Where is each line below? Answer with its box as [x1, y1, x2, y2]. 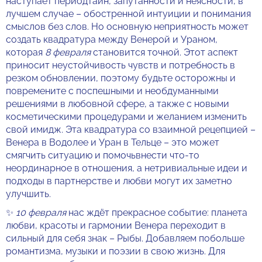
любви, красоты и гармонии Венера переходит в [6, 220, 226, 231]
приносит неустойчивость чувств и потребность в [6, 60, 235, 71]
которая [6, 47, 45, 58]
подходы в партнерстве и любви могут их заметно [6, 175, 232, 187]
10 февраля [16, 207, 68, 218]
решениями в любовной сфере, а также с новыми [6, 98, 229, 109]
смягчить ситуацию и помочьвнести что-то [6, 150, 199, 161]
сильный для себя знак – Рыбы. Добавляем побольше [6, 233, 244, 244]
